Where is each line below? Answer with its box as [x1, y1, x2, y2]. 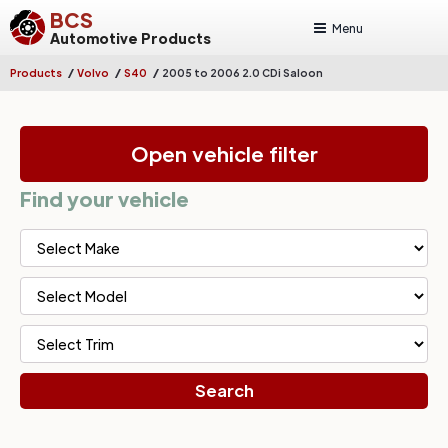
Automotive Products [50, 28, 211, 47]
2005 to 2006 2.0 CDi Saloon [162, 66, 323, 79]
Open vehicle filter [130, 141, 318, 167]
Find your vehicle [20, 186, 189, 211]
